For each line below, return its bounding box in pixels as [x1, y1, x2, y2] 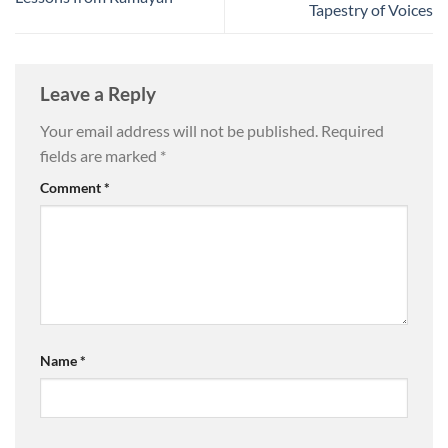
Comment [40, 179, 104, 197]
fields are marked [40, 146, 160, 166]
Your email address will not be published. [40, 121, 318, 141]
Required [321, 121, 384, 141]
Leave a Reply [40, 81, 160, 105]
